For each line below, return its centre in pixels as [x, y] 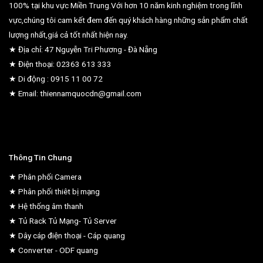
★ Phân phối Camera [45, 177]
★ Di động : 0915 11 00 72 [56, 79]
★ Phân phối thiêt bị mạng [54, 192]
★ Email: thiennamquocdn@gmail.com [75, 94]
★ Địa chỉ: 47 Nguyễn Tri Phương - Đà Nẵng [83, 50]
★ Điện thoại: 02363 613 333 [60, 64]
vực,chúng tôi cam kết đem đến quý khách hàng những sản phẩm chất [128, 20]
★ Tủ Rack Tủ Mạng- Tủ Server [63, 221]
